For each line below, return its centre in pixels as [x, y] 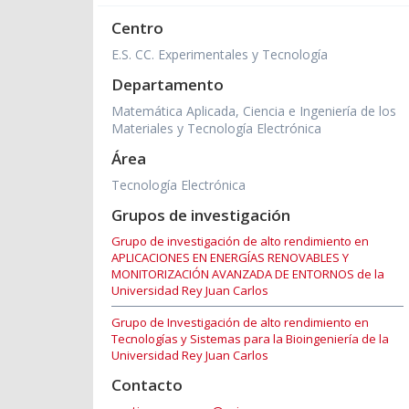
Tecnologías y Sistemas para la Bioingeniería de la [250, 339]
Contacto [147, 385]
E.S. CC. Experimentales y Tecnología [220, 55]
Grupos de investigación [201, 215]
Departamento [168, 85]
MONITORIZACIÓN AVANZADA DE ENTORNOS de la [248, 274]
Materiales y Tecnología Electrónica [216, 129]
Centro [137, 28]
